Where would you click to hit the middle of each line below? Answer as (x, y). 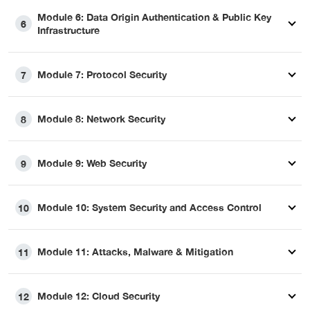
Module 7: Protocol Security (102, 75)
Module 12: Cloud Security (99, 296)
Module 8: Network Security (101, 119)
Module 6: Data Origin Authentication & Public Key (154, 17)
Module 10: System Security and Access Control (149, 208)
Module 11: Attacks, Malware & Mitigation (135, 252)
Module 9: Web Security (92, 163)
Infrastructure (69, 30)
